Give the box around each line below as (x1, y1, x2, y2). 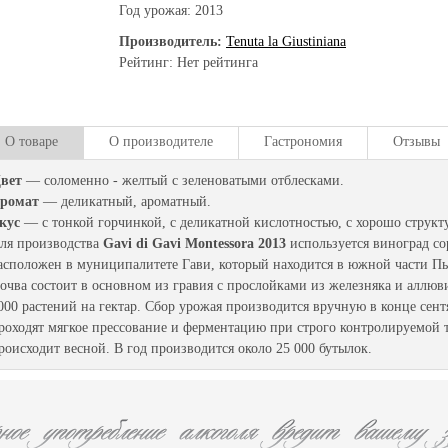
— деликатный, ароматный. (39, 194, 211, 209)
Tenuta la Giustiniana (226, 34, 346, 49)
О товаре (5, 134, 58, 149)
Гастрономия (264, 134, 342, 149)
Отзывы (393, 134, 440, 149)
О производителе (109, 134, 213, 149)
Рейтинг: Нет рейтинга (119, 55, 258, 70)
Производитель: (119, 34, 222, 49)
